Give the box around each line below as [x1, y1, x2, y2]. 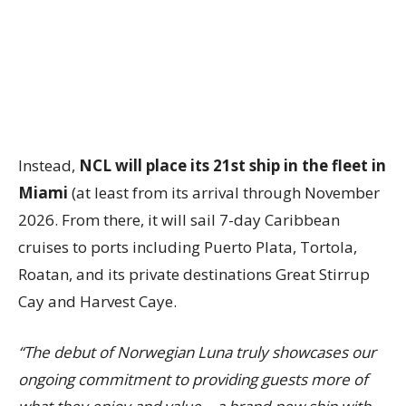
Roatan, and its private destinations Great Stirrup [18, 264, 370, 285]
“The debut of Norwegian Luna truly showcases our [18, 342, 376, 363]
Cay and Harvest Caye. [18, 291, 177, 313]
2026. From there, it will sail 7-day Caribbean [18, 209, 340, 231]
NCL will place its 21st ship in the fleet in [79, 155, 386, 177]
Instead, [18, 155, 79, 177]
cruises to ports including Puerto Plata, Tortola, [18, 237, 357, 258]
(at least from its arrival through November [68, 182, 380, 204]
